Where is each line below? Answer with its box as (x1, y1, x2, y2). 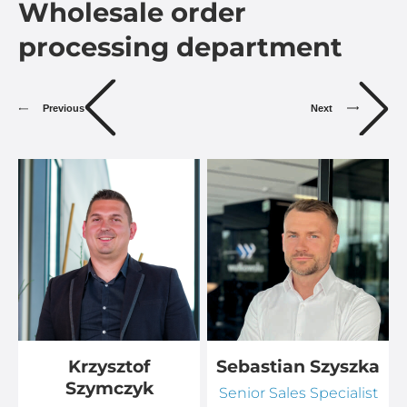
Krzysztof (68, 354, 150, 377)
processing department (18, 31, 342, 64)
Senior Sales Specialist (218, 383, 378, 402)
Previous (43, 103, 85, 114)
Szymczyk (65, 376, 154, 399)
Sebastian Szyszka (216, 354, 380, 377)
